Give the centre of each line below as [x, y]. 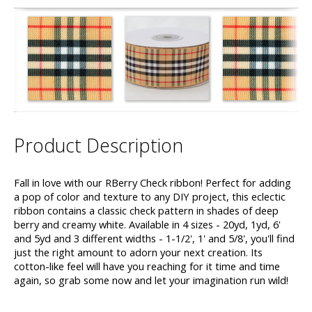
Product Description [99, 146]
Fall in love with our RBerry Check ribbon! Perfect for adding [153, 183]
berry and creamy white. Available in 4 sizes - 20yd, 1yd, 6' [147, 225]
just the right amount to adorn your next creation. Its [138, 252]
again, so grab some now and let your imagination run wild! [151, 280]
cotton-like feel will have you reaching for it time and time [147, 266]
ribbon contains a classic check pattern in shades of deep [146, 211]
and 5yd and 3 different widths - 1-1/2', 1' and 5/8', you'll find [154, 239]
